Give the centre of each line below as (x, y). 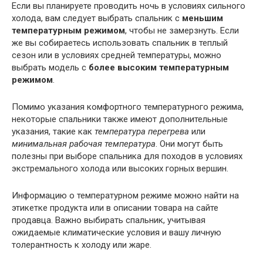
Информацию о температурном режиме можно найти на (125, 196)
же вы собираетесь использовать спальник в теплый (120, 43)
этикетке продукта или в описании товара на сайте (115, 208)
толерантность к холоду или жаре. (82, 245)
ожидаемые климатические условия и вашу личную (117, 233)
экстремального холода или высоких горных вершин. (120, 169)
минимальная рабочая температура (84, 144)
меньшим (203, 18)
